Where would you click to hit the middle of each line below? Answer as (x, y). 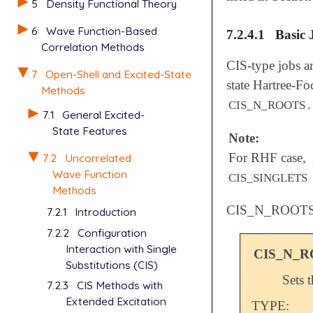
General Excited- (103, 115)
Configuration (112, 232)
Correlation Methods (93, 46)
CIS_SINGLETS (268, 177)
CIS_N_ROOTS (267, 105)
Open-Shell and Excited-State (119, 74)
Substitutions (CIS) (112, 264)
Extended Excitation (116, 301)
